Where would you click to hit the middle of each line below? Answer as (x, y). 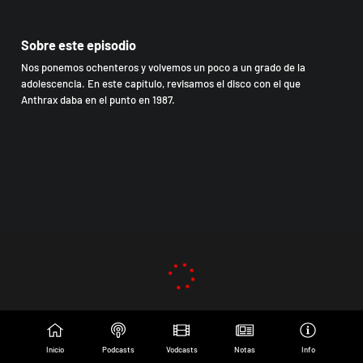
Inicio (55, 349)
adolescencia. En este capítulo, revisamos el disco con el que (161, 84)
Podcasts (118, 349)
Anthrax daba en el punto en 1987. (98, 100)
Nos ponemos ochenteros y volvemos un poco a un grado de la (163, 68)
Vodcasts (181, 349)
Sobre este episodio (79, 45)
